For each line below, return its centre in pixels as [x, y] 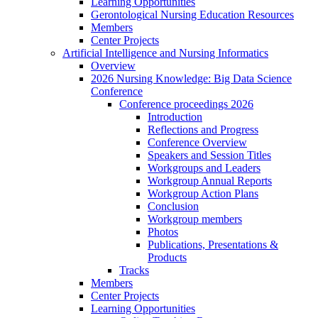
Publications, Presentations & [213, 245]
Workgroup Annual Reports [210, 181]
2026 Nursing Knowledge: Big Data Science [191, 79]
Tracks [134, 270]
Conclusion [173, 207]
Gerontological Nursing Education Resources [192, 15]
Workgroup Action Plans [203, 194]
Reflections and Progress [203, 130]
